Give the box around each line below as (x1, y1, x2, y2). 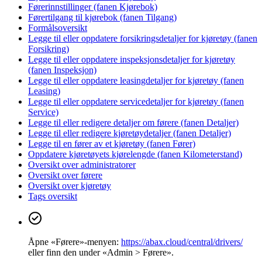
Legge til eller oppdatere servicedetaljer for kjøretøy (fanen (28, 96, 244, 106)
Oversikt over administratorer (28, 159, 136, 170)
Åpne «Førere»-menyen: (28, 236, 121, 247)
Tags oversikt (28, 191, 77, 201)
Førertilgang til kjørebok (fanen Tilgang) (28, 12, 177, 22)
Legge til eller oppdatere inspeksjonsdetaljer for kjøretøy (28, 54, 235, 64)
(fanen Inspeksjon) (28, 64, 96, 75)
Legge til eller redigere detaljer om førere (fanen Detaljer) (28, 117, 239, 127)
